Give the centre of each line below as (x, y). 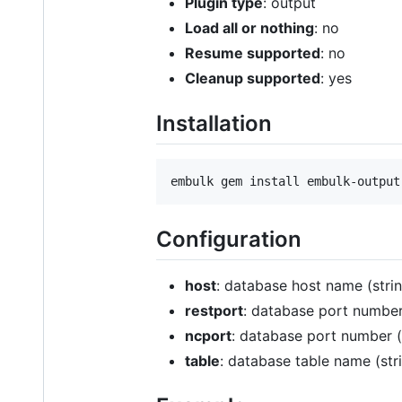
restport (214, 311)
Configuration (229, 239)
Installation (214, 123)
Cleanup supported (253, 78)
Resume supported (253, 52)
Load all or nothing (249, 27)
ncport (208, 336)
